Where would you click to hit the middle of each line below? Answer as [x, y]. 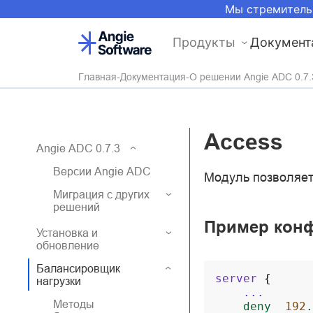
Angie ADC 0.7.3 [78, 148]
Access [243, 141]
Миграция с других [101, 194]
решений [77, 207]
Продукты [204, 42]
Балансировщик [78, 268]
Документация [153, 77]
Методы [74, 304]
